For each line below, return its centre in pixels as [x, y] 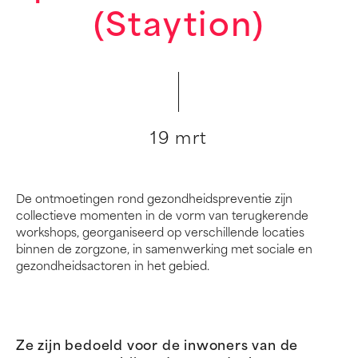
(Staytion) [179, 28]
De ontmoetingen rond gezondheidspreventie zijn [154, 200]
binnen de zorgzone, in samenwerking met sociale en [164, 251]
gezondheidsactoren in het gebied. [113, 267]
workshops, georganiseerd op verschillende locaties [160, 234]
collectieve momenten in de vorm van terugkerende [162, 217]
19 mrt [179, 140]
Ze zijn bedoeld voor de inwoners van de [157, 346]
